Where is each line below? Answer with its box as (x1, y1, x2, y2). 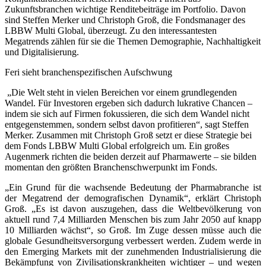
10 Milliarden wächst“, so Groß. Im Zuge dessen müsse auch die (5, 224, 261, 235)
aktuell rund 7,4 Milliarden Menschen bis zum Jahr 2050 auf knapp (5, 214, 261, 224)
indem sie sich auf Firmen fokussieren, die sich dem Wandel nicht (5, 108, 249, 119)
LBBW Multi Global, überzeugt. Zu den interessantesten (5, 25, 217, 36)
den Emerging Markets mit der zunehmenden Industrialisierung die (5, 246, 261, 256)
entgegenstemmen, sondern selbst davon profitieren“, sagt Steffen (5, 119, 249, 129)
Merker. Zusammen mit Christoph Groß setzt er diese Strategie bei (5, 129, 252, 140)
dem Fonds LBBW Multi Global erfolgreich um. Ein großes (5, 140, 229, 151)
